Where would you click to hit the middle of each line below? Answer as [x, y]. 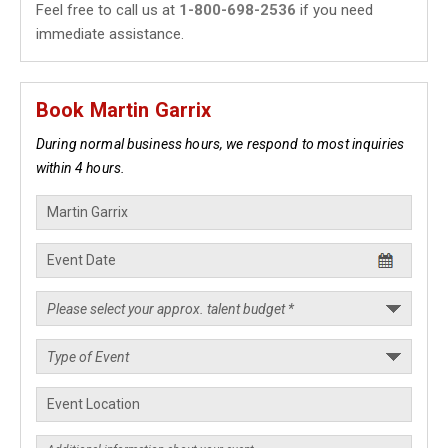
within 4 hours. [81, 168]
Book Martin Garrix [124, 110]
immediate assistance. [110, 34]
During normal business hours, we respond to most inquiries [220, 144]
